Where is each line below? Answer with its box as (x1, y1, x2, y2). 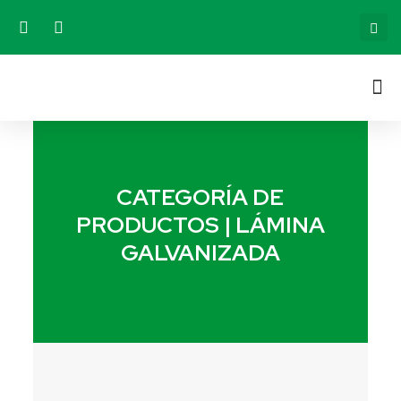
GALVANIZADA (120, 238, 280, 268)
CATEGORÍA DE (116, 183, 285, 212)
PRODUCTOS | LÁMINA (75, 210, 325, 240)
